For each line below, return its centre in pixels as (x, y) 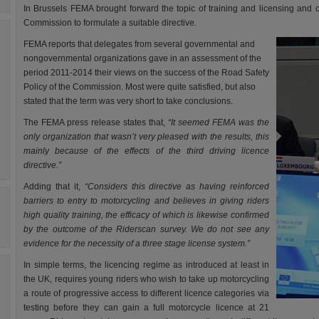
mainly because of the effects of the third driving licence (146, 151)
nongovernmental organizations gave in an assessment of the (142, 58)
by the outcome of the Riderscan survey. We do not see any (146, 229)
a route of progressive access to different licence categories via (146, 293)
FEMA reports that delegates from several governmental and (139, 44)
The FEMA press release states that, (96, 122)
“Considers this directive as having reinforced (174, 187)
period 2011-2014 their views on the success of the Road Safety (146, 73)
